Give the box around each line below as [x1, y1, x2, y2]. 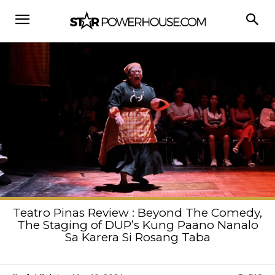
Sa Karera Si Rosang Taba [64, 230, 211, 244]
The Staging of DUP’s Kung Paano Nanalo [17, 217, 258, 232]
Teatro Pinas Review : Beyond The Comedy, [13, 205, 262, 220]
